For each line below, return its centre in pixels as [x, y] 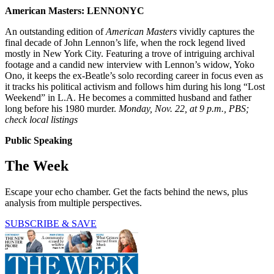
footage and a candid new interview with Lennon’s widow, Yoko [130, 64]
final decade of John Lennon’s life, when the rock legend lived [125, 42]
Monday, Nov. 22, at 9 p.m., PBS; [184, 108]
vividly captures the [216, 31]
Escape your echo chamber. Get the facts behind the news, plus [126, 192]
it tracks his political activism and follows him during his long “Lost [135, 86]
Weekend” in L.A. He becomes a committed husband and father [128, 97]
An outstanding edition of [55, 31]
